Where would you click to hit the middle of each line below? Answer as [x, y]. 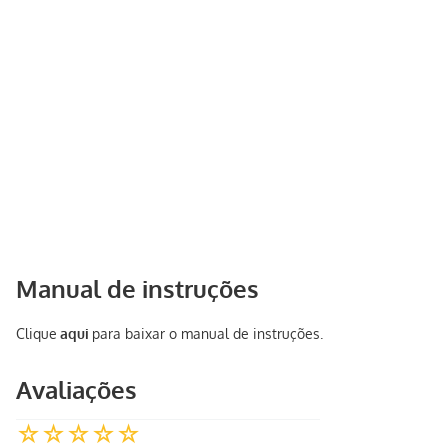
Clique [36, 334]
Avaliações [76, 390]
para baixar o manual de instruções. [207, 334]
